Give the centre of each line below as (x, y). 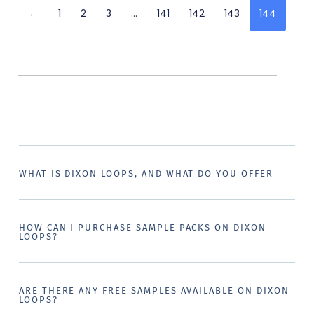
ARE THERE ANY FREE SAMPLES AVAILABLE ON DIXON (154, 291)
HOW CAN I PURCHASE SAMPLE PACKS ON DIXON (142, 228)
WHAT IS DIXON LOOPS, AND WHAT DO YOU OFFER (146, 174)
